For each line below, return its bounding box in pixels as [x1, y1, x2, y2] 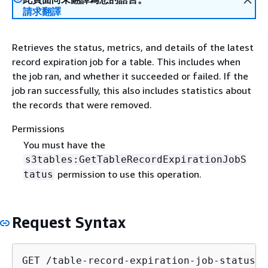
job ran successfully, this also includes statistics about [12, 84, 251, 96]
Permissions [12, 123, 65, 135]
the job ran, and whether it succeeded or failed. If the [12, 70, 248, 82]
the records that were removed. [12, 99, 152, 111]
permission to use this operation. [54, 168, 202, 181]
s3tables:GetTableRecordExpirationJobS [25, 154, 246, 166]
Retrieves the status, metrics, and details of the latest [12, 41, 254, 53]
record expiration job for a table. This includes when [12, 56, 240, 68]
